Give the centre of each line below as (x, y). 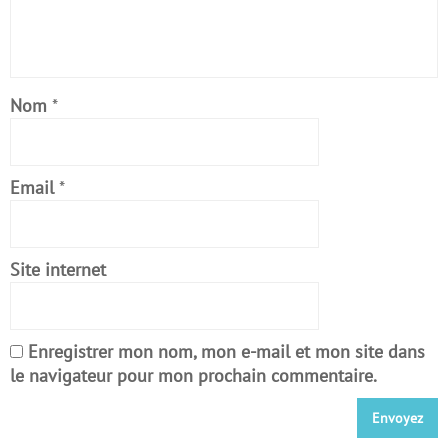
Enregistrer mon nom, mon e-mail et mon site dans (226, 352)
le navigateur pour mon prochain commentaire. (193, 376)
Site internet (58, 270)
